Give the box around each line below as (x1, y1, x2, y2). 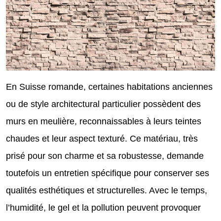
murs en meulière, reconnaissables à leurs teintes (6, 116, 201, 126)
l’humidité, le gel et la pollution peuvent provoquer (6, 202, 201, 213)
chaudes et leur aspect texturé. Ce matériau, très (6, 133, 198, 144)
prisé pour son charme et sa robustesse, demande (6, 150, 204, 161)
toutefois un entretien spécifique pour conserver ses (6, 168, 209, 178)
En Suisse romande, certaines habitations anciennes (6, 81, 213, 92)
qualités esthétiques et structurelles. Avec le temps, (6, 185, 207, 195)
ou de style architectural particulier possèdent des (6, 99, 201, 109)
